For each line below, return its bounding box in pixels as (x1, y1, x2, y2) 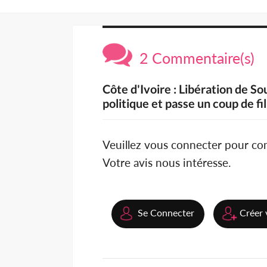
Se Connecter (138, 207, 194, 219)
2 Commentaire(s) (132, 49, 254, 67)
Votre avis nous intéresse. (103, 156, 231, 170)
